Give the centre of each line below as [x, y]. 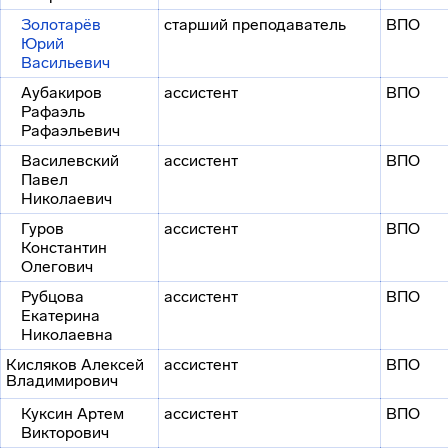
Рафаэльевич [70, 130]
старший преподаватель [255, 24]
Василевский [70, 160]
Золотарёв [61, 24]
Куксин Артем [72, 413]
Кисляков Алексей [75, 364]
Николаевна [67, 334]
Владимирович [62, 380]
